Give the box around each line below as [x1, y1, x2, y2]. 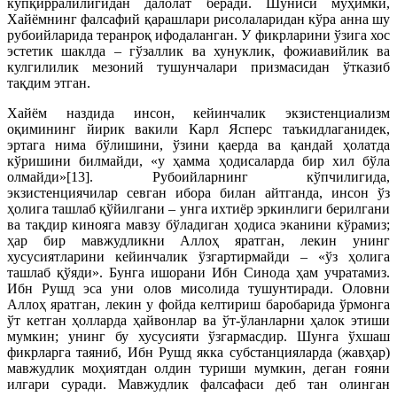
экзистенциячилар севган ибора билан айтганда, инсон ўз [7, 185, 390, 200]
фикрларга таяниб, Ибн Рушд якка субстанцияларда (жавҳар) [7, 345, 390, 360]
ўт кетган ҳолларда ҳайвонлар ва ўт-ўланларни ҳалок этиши [7, 313, 390, 328]
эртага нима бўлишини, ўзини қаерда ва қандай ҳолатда [7, 137, 390, 152]
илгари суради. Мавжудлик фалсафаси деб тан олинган [7, 377, 390, 392]
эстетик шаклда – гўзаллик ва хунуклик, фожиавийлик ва [7, 43, 390, 58]
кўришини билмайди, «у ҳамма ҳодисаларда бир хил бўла [7, 153, 390, 168]
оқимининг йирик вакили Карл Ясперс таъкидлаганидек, [7, 121, 390, 136]
